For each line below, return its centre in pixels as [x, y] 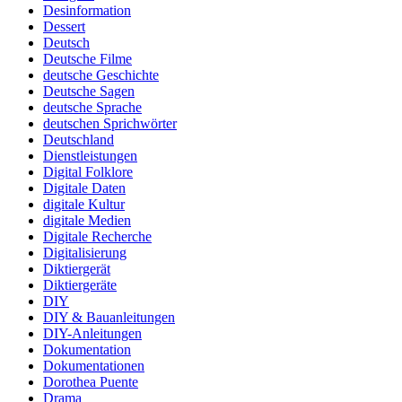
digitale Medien [87, 221]
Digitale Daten [84, 188]
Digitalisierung [85, 253]
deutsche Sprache [92, 108]
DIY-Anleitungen [92, 334]
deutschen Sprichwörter [110, 124]
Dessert [64, 27]
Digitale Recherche [97, 237]
